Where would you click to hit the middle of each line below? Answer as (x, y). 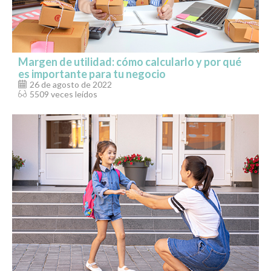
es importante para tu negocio (92, 73)
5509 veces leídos (64, 94)
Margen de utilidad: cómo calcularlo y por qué (130, 61)
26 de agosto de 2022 (71, 84)
